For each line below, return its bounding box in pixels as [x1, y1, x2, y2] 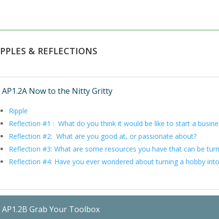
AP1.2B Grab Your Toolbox [2, 204, 100, 215]
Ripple [9, 106, 28, 116]
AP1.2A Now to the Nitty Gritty [2, 86, 112, 97]
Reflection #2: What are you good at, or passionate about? [9, 131, 197, 141]
